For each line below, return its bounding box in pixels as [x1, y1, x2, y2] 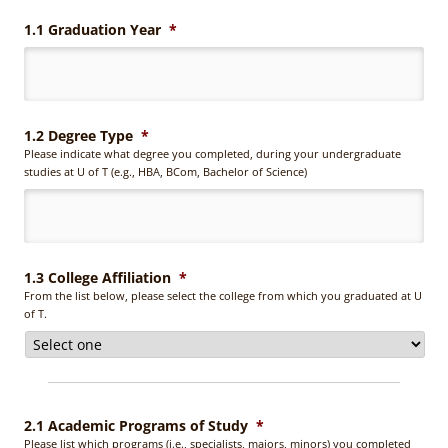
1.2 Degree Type [24, 125, 133, 145]
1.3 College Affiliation [24, 267, 171, 287]
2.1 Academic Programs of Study [24, 415, 248, 435]
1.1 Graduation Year [24, 19, 161, 39]
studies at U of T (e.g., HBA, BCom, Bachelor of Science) [24, 163, 307, 179]
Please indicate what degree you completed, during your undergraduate [24, 145, 401, 161]
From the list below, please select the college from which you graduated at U [24, 287, 422, 303]
